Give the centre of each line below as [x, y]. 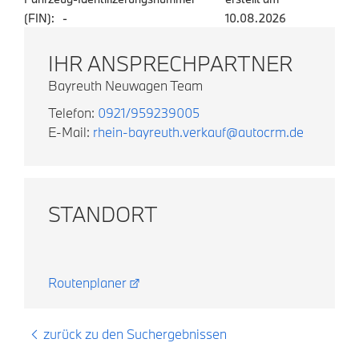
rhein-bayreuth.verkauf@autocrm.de [198, 131]
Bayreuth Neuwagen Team [125, 85]
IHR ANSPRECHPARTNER [170, 63]
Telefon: [73, 112]
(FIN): [39, 18]
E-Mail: [71, 131]
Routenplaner [87, 282]
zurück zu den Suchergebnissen [135, 333]
